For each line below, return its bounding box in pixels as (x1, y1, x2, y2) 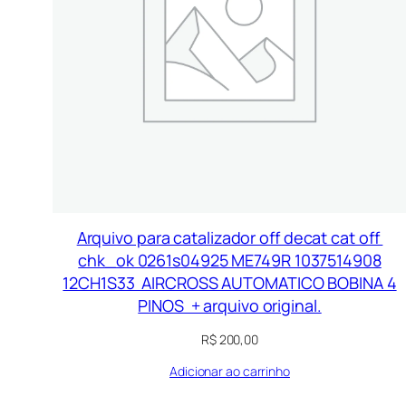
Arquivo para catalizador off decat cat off (76, 226, 383, 248)
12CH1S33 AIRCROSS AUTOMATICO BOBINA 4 (63, 271, 397, 294)
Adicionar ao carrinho (169, 362, 290, 380)
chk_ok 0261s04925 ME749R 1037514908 (78, 248, 382, 271)
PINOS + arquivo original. (138, 294, 322, 316)
